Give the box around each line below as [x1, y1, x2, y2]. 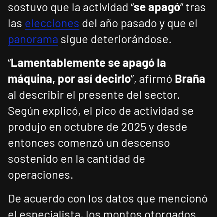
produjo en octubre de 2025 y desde [8, 119, 187, 134]
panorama [8, 31, 58, 46]
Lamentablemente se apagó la [11, 55, 166, 70]
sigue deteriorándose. [58, 31, 172, 46]
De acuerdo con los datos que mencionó [8, 191, 208, 205]
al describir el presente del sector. [8, 87, 180, 102]
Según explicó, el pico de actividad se [8, 103, 194, 118]
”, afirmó [131, 71, 172, 86]
